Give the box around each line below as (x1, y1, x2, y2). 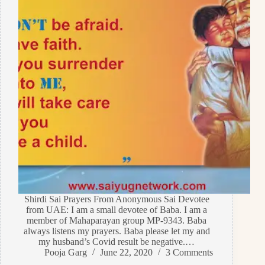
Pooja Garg (44, 247, 87, 258)
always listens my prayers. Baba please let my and (23, 226, 210, 237)
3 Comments (165, 247, 213, 258)
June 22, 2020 (99, 247, 153, 258)
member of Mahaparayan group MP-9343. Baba (27, 215, 207, 226)
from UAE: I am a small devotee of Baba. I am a (26, 205, 208, 215)
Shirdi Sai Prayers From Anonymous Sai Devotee (24, 194, 209, 205)
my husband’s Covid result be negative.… (38, 237, 195, 247)
